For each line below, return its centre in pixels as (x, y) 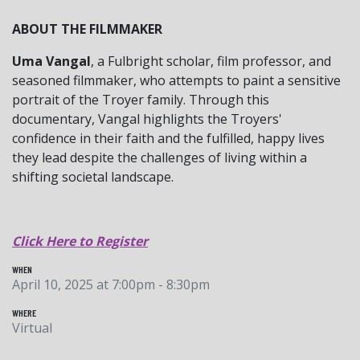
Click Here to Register (80, 241)
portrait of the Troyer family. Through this (141, 99)
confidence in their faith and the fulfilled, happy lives (168, 138)
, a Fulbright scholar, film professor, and (211, 61)
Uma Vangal (51, 61)
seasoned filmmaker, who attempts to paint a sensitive (176, 80)
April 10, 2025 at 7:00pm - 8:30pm (111, 284)
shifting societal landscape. (93, 176)
